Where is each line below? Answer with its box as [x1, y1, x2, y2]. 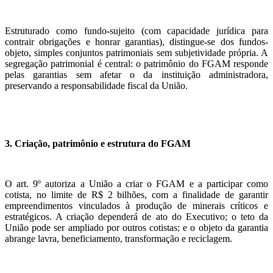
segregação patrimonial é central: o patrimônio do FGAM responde [5, 58, 268, 69]
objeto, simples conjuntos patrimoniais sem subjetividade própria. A [5, 48, 268, 58]
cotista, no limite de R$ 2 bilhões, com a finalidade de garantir [5, 189, 268, 200]
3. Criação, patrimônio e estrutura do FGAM [5, 138, 191, 149]
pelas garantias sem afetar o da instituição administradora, [5, 69, 268, 80]
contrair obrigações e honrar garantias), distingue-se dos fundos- [5, 37, 268, 48]
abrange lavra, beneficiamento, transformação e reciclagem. [5, 233, 232, 244]
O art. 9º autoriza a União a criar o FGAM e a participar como [5, 178, 268, 189]
